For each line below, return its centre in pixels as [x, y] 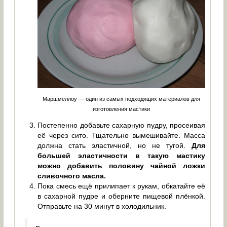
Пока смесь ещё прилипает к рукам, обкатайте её [122, 186]
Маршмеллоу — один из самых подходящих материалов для [122, 99]
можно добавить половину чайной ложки [122, 165]
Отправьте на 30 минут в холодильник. [102, 206]
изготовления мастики [122, 109]
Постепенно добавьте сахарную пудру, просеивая [122, 125]
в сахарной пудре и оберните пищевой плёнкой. [122, 196]
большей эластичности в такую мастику [122, 155]
